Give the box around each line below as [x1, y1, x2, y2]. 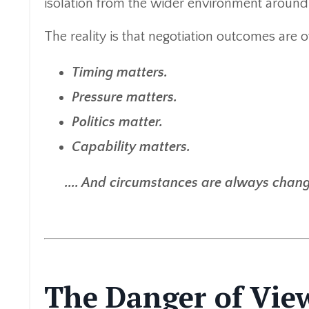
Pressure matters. [72, 89, 177, 105]
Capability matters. [72, 139, 190, 154]
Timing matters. [72, 64, 168, 80]
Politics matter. [72, 114, 163, 130]
